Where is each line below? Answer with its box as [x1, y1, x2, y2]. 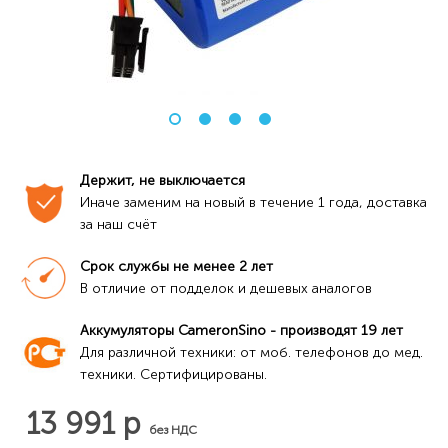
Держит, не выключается [80, 172, 245, 189]
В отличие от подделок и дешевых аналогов [80, 280, 372, 297]
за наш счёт [80, 216, 157, 233]
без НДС [149, 423, 197, 437]
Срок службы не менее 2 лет [80, 258, 273, 275]
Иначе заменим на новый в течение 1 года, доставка [80, 194, 427, 211]
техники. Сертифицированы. [80, 366, 267, 383]
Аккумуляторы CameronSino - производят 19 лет [80, 322, 403, 339]
